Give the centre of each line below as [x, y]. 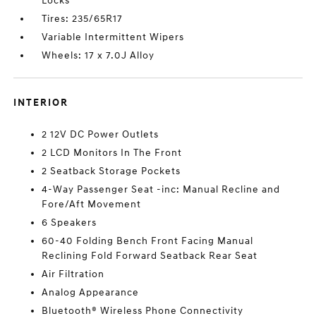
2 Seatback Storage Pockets [111, 171]
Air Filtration [73, 274]
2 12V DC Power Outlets [101, 135]
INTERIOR [41, 103]
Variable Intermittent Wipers [113, 37]
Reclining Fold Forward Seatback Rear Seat [150, 256]
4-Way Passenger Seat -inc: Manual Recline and [161, 190]
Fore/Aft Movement [92, 205]
